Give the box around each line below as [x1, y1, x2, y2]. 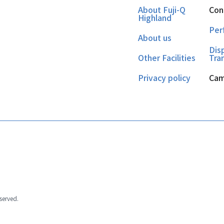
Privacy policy [138, 71, 190, 83]
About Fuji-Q [138, 3, 185, 15]
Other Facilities [138, 51, 195, 63]
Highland [138, 11, 171, 23]
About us [138, 31, 171, 43]
